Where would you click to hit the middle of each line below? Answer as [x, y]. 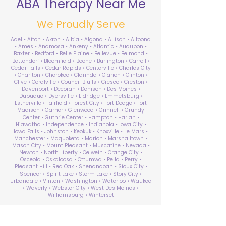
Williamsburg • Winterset [81, 195]
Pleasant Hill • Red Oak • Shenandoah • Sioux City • [81, 167]
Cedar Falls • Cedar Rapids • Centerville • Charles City [81, 68]
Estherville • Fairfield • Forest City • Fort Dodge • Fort [81, 103]
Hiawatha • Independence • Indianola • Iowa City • [81, 124]
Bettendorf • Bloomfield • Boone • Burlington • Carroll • [81, 61]
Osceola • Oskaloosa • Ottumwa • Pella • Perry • [81, 160]
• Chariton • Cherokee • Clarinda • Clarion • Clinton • [81, 75]
